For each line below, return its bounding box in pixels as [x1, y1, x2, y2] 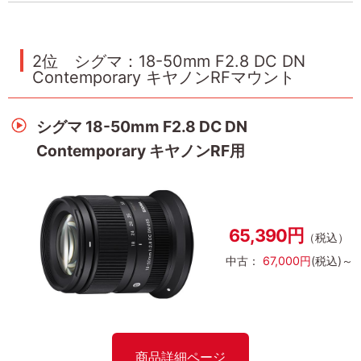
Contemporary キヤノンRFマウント [32, 68, 295, 88]
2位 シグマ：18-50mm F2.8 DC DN [32, 52, 305, 72]
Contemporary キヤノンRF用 [35, 140, 245, 160]
